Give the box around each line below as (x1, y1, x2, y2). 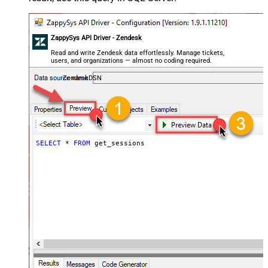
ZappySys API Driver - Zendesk (51, 34, 142, 42)
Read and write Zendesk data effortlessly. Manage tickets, (51, 48, 225, 57)
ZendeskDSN (62, 74, 102, 83)
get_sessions (90, 139, 145, 148)
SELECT (35, 139, 61, 148)
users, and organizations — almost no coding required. (51, 56, 212, 65)
